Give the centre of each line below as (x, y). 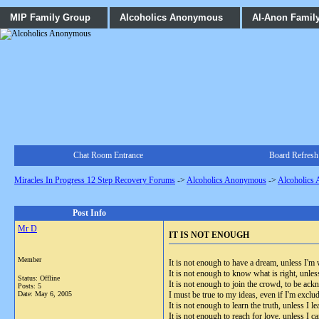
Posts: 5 (30, 286)
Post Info (89, 213)
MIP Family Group (50, 17)
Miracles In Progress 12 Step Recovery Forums (95, 180)
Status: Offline (39, 278)
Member (30, 260)
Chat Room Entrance (108, 155)
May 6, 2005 (53, 294)
